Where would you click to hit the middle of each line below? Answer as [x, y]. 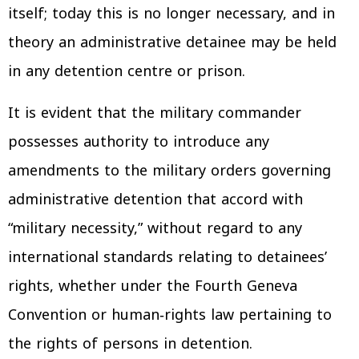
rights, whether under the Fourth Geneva [153, 286]
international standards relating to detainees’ [167, 257]
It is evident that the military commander [155, 113]
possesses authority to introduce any [139, 141]
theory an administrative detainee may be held [172, 42]
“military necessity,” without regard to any [155, 228]
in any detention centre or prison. [127, 71]
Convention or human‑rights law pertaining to [170, 315]
